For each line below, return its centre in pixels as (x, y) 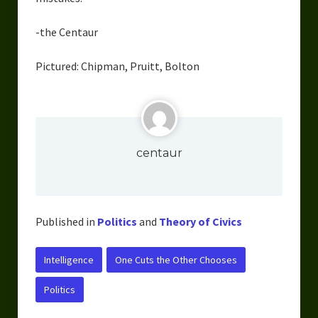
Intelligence (68, 259)
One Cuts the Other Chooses (176, 259)
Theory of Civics (200, 221)
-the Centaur (66, 32)
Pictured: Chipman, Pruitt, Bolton (117, 66)
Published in (65, 221)
